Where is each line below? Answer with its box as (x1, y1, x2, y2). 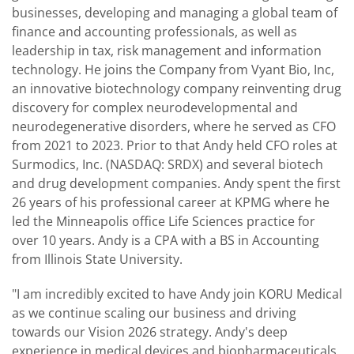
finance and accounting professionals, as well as (12, 22, 297, 40)
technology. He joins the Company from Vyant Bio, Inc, (12, 60, 334, 78)
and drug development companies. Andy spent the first (12, 174, 341, 192)
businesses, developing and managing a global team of (12, 3, 337, 21)
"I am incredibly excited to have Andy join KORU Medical (12, 284, 342, 303)
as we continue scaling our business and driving (12, 303, 296, 322)
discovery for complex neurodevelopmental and (12, 98, 298, 116)
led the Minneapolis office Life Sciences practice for (12, 212, 315, 230)
